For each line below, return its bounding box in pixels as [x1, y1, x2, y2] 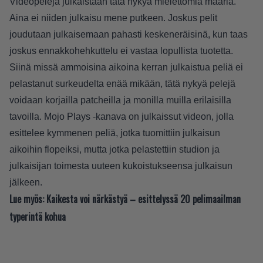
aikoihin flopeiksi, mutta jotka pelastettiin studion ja [9, 144, 220, 155]
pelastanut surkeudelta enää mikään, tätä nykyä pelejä [9, 79, 235, 89]
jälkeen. [9, 177, 42, 188]
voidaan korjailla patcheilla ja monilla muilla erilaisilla [9, 95, 231, 106]
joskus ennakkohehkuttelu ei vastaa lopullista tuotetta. [9, 46, 233, 56]
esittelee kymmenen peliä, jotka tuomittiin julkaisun [9, 128, 220, 139]
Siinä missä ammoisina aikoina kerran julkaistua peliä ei [9, 62, 243, 73]
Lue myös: [9, 192, 44, 207]
